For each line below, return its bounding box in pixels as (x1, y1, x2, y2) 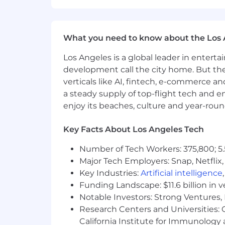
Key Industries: (79, 168, 141, 178)
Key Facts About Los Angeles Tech (63, 125, 204, 134)
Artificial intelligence (141, 168, 222, 178)
